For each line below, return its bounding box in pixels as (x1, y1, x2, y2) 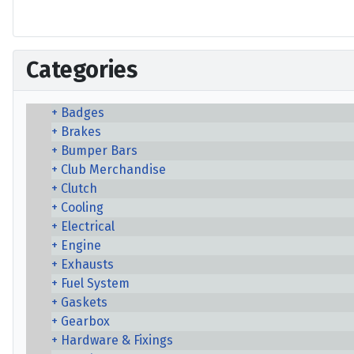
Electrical (61, 219, 115, 234)
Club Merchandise (61, 162, 166, 177)
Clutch (61, 181, 97, 196)
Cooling (61, 200, 104, 215)
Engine (61, 238, 101, 253)
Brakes (61, 124, 101, 139)
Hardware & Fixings (61, 333, 173, 348)
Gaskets (61, 295, 107, 310)
